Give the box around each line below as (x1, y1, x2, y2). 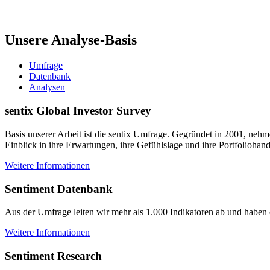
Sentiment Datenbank (5, 182, 113, 195)
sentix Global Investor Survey (5, 104, 151, 118)
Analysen (29, 82, 65, 93)
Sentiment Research (5, 249, 102, 262)
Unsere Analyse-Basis (5, 32, 137, 48)
